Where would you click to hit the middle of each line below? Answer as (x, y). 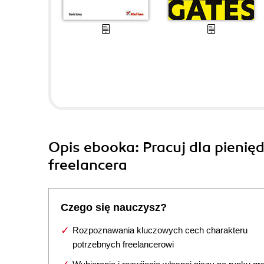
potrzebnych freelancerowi (123, 244)
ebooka (109, 147)
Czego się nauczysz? (114, 207)
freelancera (88, 165)
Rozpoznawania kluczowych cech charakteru (160, 230)
